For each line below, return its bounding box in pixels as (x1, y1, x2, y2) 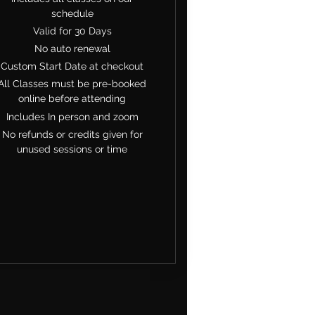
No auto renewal (34, 43, 110, 54)
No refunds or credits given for (1, 128, 143, 140)
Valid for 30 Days (32, 25, 112, 37)
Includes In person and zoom (6, 110, 139, 122)
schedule (51, 7, 94, 19)
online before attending (18, 93, 127, 105)
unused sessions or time (17, 143, 128, 155)
